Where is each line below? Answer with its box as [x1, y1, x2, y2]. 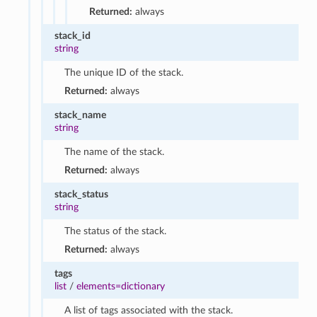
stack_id [54, 30, 91, 41]
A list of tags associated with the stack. [64, 304, 234, 316]
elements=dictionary [76, 280, 165, 292]
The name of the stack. [64, 146, 165, 157]
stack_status [54, 188, 108, 200]
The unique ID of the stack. [64, 67, 184, 78]
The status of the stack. [64, 225, 167, 236]
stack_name [54, 109, 106, 120]
